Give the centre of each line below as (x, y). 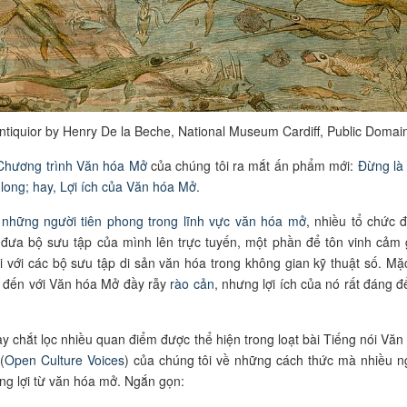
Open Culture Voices (65, 359)
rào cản (192, 283)
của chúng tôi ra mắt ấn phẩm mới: (252, 165)
